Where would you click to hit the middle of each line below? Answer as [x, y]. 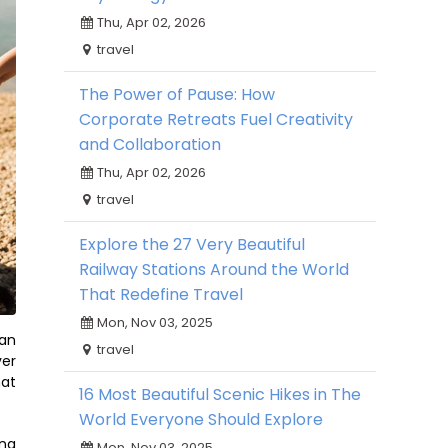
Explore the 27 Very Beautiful [192, 244]
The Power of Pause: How [177, 94]
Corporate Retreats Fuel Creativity [216, 119]
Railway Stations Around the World [214, 269]
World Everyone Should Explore [201, 419]
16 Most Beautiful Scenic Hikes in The [220, 394]
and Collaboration [150, 144]
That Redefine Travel [161, 294]
